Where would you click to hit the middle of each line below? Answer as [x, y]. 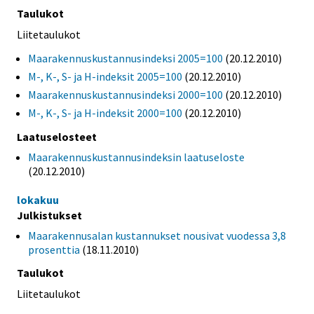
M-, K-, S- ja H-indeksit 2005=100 [105, 76]
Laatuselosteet [57, 136]
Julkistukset [49, 215]
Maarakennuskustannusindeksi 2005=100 [125, 58]
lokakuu [38, 199]
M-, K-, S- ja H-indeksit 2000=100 [105, 112]
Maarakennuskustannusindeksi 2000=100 [125, 94]
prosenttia [54, 249]
